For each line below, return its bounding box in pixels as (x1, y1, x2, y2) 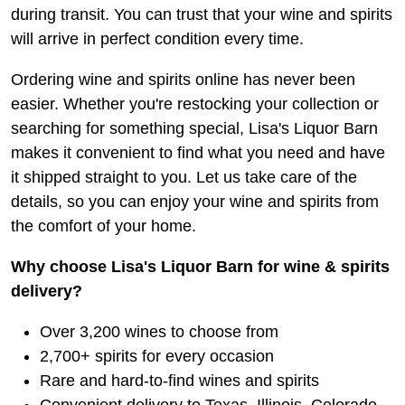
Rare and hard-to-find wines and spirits (40, 372, 319, 391)
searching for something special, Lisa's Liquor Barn (11, 119, 378, 138)
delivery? (11, 282, 82, 301)
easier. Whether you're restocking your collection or (11, 95, 379, 114)
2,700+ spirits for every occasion (40, 347, 274, 366)
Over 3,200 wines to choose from (40, 323, 278, 342)
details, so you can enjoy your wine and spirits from (11, 193, 379, 212)
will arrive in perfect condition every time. (11, 30, 304, 49)
